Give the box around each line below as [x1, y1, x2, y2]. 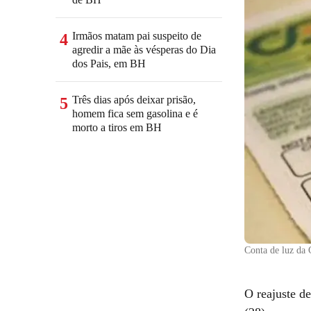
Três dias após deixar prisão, [72, 94, 196, 106]
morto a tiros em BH [72, 121, 162, 133]
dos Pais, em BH [72, 58, 146, 69]
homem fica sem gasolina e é [72, 108, 198, 119]
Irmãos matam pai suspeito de [72, 30, 201, 42]
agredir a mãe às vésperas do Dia [72, 44, 216, 56]
